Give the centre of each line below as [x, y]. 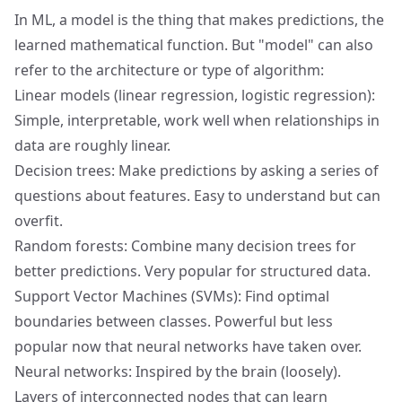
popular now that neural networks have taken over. [188, 346]
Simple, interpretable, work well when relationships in [197, 120]
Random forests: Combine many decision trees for [185, 246]
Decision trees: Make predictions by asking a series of [197, 170]
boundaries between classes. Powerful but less [174, 321]
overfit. [39, 221]
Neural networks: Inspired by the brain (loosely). [178, 371]
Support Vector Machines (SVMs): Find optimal [172, 296]
